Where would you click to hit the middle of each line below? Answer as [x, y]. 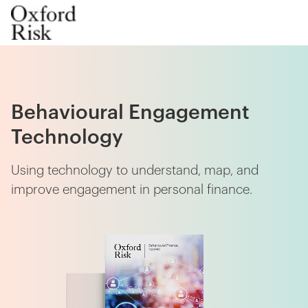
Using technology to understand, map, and [135, 171]
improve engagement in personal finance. [132, 190]
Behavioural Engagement [130, 113]
